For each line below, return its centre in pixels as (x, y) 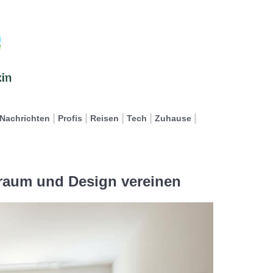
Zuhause (173, 118)
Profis (70, 118)
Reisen (105, 118)
